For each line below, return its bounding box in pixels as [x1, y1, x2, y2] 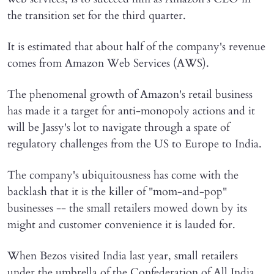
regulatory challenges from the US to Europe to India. [7, 136, 262, 152]
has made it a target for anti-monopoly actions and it [7, 103, 255, 119]
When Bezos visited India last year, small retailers [7, 248, 238, 264]
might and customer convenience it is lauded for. [7, 217, 235, 232]
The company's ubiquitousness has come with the [7, 167, 239, 183]
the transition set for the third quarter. [7, 7, 186, 23]
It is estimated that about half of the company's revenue [7, 39, 265, 54]
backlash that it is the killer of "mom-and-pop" [7, 183, 227, 199]
